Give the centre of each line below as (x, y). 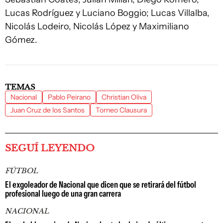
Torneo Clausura (121, 110)
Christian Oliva (124, 97)
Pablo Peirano (69, 97)
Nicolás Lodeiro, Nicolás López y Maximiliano (97, 26)
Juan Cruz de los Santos (48, 110)
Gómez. (21, 40)
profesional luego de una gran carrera (63, 194)
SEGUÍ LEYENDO (50, 148)
